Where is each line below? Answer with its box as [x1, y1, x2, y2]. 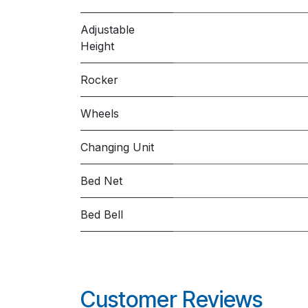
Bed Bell [80, 208, 123, 221]
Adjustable [80, 23, 135, 36]
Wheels [80, 107, 119, 120]
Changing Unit [80, 140, 154, 154]
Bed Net [80, 174, 122, 188]
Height [80, 39, 114, 53]
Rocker [80, 73, 118, 87]
